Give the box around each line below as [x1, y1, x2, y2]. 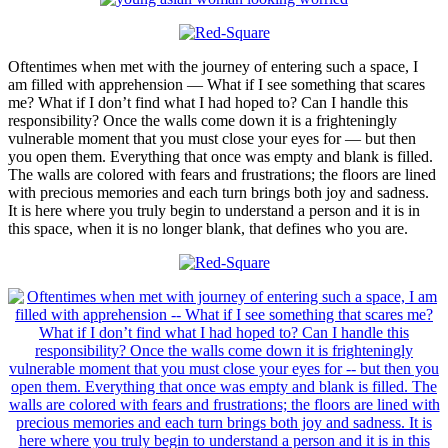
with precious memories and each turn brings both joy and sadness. [8, 183, 429, 201]
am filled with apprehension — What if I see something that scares [8, 75, 425, 93]
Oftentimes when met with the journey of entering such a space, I [8, 57, 418, 75]
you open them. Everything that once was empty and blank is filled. [8, 147, 433, 165]
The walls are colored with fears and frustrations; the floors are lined [8, 165, 436, 183]
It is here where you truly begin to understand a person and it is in [8, 201, 420, 219]
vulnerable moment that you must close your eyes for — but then [8, 129, 416, 147]
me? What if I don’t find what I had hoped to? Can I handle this [8, 93, 408, 111]
